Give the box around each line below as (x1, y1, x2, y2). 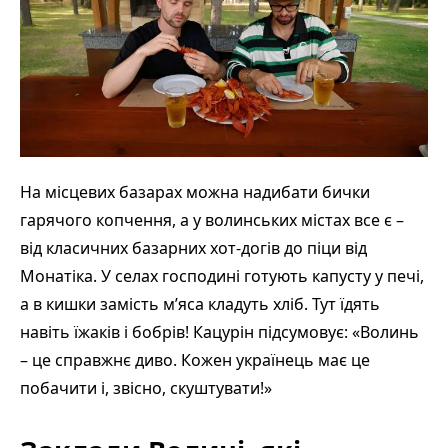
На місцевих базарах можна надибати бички (20, 180, 370, 203)
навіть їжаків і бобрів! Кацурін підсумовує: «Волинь (20, 320, 419, 343)
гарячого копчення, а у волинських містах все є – (20, 208, 404, 231)
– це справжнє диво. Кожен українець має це (20, 348, 370, 371)
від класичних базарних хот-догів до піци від (20, 236, 367, 259)
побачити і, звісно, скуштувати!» (20, 376, 272, 399)
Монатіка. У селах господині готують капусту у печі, (20, 264, 424, 287)
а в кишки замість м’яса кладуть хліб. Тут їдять (20, 292, 380, 315)
